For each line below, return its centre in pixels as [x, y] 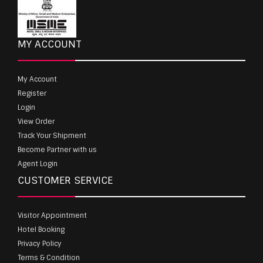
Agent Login [38, 163]
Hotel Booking [41, 229]
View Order [36, 121]
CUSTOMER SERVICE [65, 180]
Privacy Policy [40, 243]
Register [32, 93]
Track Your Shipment [52, 135]
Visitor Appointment [52, 215]
